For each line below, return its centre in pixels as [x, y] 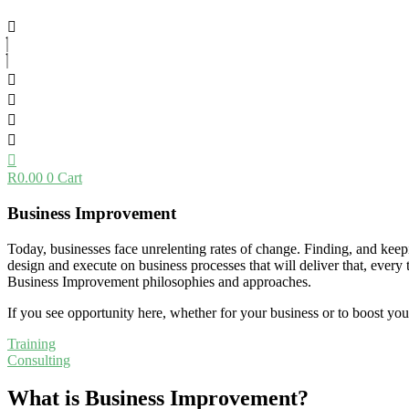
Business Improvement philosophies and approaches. [159, 281]
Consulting [39, 360]
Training [31, 343]
